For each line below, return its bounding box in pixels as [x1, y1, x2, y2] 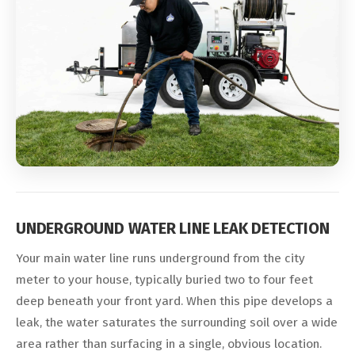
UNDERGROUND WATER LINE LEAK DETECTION [16, 219, 330, 239]
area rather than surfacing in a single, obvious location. [16, 337, 322, 352]
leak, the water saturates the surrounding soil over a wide [16, 315, 338, 330]
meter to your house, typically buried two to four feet [16, 273, 313, 288]
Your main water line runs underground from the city [16, 251, 305, 266]
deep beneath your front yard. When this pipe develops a [16, 294, 333, 309]
